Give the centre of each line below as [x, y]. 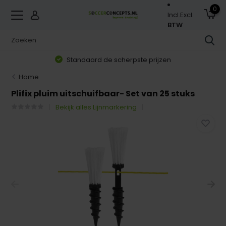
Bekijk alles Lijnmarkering [96, 107]
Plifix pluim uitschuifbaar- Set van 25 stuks [103, 94]
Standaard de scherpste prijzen [118, 60]
